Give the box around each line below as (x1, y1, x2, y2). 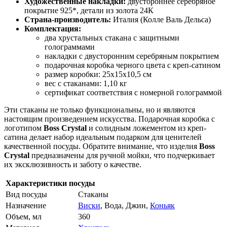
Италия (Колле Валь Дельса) (111, 15, 211, 24)
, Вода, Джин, (100, 201, 150, 210)
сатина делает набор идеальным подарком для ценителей (4, 132, 202, 141)
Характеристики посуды (6, 178, 95, 187)
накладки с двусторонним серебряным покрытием (45, 51, 219, 60)
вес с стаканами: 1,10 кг (45, 79, 127, 88)
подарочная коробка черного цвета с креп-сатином (45, 60, 220, 69)
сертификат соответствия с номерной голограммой (45, 88, 222, 97)
